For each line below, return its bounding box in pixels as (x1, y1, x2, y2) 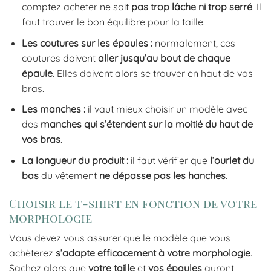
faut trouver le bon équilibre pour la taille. (21, 16, 205, 28)
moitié (175, 118, 203, 131)
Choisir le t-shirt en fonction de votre (9, 195, 257, 211)
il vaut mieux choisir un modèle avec (85, 103, 247, 116)
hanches (188, 169, 226, 181)
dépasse (112, 169, 151, 181)
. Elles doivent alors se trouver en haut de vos (52, 67, 253, 79)
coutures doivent (21, 51, 98, 64)
